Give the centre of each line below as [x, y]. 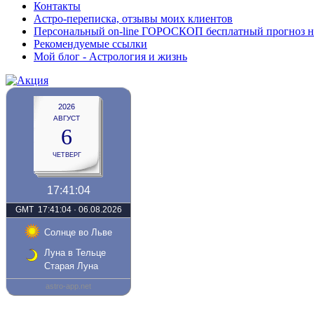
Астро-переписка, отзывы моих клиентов [133, 18]
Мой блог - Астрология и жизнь [110, 56]
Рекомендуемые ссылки [90, 43]
